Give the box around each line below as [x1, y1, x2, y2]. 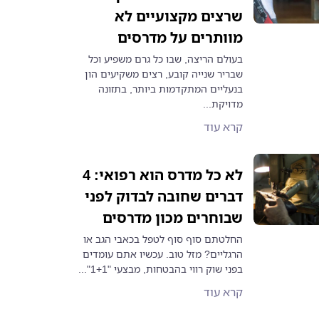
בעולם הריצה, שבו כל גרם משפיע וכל [88, 52, 244, 66]
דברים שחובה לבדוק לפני [85, 187, 244, 206]
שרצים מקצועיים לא [115, 6, 244, 26]
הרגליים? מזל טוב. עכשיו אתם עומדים [83, 247, 244, 261]
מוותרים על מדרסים [117, 28, 244, 47]
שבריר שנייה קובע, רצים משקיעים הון [85, 67, 244, 80]
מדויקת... [203, 97, 244, 110]
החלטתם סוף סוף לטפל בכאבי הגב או [83, 232, 244, 246]
